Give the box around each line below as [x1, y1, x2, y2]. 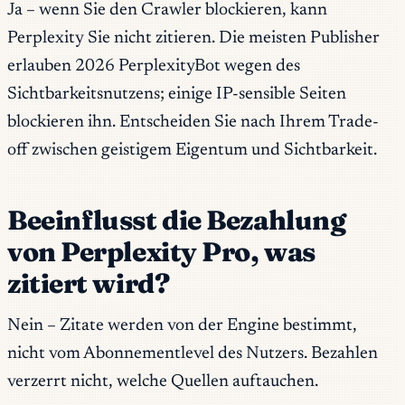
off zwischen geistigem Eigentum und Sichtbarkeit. [7, 141, 377, 159]
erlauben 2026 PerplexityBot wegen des [7, 57, 300, 75]
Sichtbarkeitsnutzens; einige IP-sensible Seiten [7, 85, 346, 103]
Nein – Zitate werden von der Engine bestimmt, [7, 317, 357, 335]
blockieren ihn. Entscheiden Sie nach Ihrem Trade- [7, 113, 379, 131]
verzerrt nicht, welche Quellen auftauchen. [7, 373, 318, 391]
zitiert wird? [7, 266, 170, 300]
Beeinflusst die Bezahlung [7, 202, 346, 237]
